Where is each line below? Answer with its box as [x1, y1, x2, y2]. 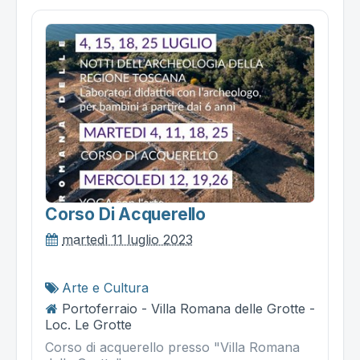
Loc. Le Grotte [45, 317, 132, 333]
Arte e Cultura [62, 280, 149, 297]
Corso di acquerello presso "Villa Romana [45, 339, 300, 356]
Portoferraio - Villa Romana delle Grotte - [62, 301, 315, 317]
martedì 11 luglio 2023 [62, 231, 193, 248]
